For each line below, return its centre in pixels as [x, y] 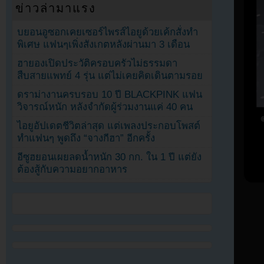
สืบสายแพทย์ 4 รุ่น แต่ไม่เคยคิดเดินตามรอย [110, 75]
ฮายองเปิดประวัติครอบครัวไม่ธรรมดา [98, 63]
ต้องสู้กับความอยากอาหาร [72, 169]
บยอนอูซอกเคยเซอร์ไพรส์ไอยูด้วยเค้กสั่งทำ [108, 32]
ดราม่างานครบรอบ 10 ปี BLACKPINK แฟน [110, 94]
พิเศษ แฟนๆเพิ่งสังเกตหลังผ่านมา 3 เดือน [104, 44]
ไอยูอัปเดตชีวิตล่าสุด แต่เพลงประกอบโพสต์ [109, 126]
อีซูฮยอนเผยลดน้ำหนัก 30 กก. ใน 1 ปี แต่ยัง [110, 157]
